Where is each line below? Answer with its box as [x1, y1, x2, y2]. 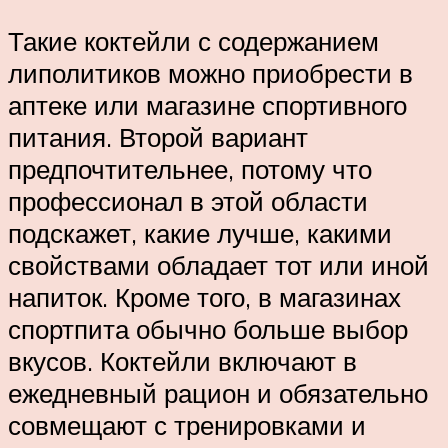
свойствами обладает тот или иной [8, 248, 429, 281]
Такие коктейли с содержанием [8, 24, 379, 57]
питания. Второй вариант [8, 120, 308, 153]
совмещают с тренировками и [8, 408, 366, 441]
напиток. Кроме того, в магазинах [8, 280, 401, 313]
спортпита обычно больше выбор [8, 312, 408, 345]
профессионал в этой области [8, 184, 368, 217]
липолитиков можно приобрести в [8, 56, 413, 89]
